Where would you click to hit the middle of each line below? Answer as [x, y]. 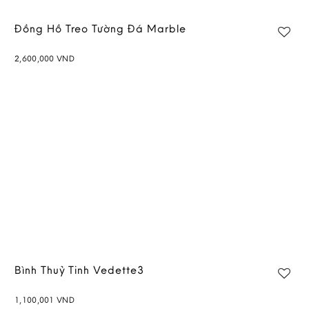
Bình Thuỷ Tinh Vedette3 [79, 269]
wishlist [252, 82]
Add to [265, 70]
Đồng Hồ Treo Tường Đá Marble [100, 28]
